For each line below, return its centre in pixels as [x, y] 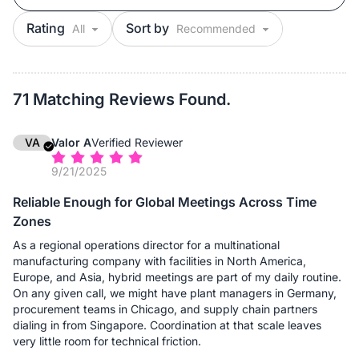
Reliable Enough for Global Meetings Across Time [165, 202]
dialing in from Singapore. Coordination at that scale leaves [167, 325]
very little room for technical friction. [107, 341]
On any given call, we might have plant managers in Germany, [175, 292]
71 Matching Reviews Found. [122, 99]
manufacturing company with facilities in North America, [159, 260]
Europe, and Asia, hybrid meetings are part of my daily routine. [177, 276]
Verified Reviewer [137, 142]
